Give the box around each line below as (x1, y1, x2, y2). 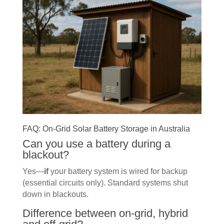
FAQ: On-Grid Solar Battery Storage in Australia (22, 124, 190, 133)
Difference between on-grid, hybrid (22, 206, 188, 219)
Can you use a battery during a (22, 137, 170, 150)
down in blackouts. (22, 189, 88, 198)
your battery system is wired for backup (48, 166, 187, 175)
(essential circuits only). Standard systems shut (22, 178, 188, 187)
